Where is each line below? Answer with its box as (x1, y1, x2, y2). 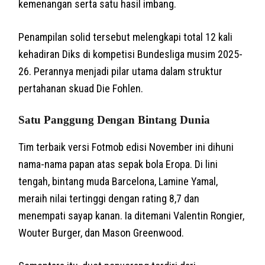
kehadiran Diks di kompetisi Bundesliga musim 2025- (18, 47, 243, 60)
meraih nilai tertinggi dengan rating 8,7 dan (18, 192, 200, 205)
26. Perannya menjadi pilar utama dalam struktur (18, 64, 223, 77)
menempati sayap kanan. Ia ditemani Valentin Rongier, (18, 209, 245, 222)
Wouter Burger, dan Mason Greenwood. (18, 226, 185, 239)
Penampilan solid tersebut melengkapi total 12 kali (18, 30, 233, 43)
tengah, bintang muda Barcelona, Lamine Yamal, (18, 174, 218, 188)
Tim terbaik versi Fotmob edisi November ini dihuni (18, 140, 234, 153)
